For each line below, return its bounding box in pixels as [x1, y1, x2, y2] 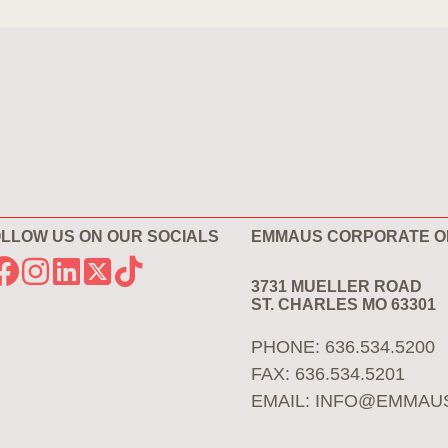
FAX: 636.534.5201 [251, 364, 406, 384]
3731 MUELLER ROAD [251, 278, 423, 295]
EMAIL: [251, 391, 316, 411]
